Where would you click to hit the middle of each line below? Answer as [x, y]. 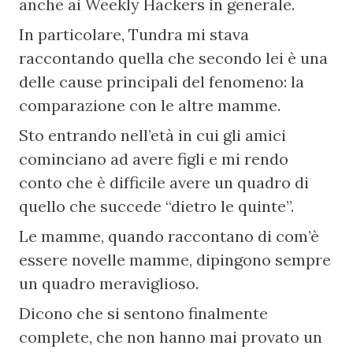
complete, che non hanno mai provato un [171, 337]
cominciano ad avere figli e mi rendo [154, 159]
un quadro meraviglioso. [109, 283]
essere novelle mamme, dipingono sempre [175, 260]
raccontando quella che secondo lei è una [174, 58]
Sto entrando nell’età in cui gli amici [153, 135]
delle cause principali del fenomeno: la [162, 82]
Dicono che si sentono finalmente [144, 313]
